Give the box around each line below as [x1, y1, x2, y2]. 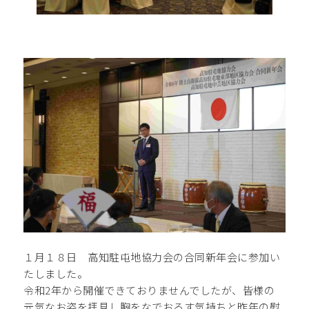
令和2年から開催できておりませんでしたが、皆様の [23, 282, 275, 297]
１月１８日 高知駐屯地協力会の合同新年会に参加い [23, 249, 281, 264]
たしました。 [23, 266, 88, 281]
